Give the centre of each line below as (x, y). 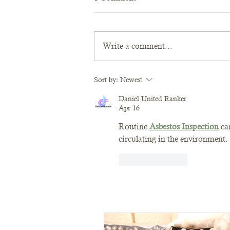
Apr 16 (129, 108)
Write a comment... (138, 46)
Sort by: (106, 80)
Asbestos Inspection (184, 127)
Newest (131, 80)
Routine (134, 127)
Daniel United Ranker (152, 99)
